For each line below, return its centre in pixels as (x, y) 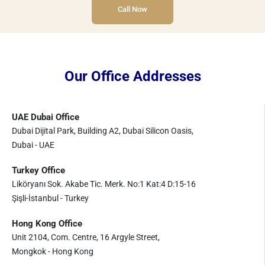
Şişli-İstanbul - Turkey (50, 198)
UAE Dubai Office (46, 117)
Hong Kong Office (47, 224)
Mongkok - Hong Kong (53, 251)
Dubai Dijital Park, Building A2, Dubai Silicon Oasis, (103, 131)
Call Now (132, 9)
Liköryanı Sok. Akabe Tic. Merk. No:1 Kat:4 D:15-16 (104, 184)
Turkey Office (38, 170)
